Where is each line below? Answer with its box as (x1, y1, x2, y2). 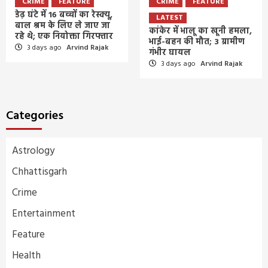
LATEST (156, 11, 183, 24)
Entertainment (12, 205, 75, 222)
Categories (6, 106, 63, 126)
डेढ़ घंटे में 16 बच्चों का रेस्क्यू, (15, 8, 112, 22)
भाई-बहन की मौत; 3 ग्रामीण (149, 35, 245, 49)
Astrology (12, 142, 54, 159)
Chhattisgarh (12, 163, 67, 180)
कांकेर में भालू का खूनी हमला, (149, 24, 252, 38)
